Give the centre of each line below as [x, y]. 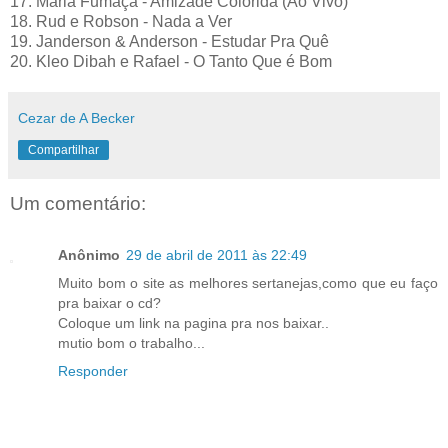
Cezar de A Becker [76, 117]
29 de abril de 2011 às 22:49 [216, 255]
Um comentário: [78, 203]
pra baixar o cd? [109, 303]
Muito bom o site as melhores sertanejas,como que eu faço [248, 283]
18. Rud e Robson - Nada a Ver [121, 21]
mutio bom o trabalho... [131, 343]
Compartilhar [63, 149]
